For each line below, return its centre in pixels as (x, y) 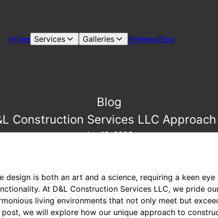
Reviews (143, 39)
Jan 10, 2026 (109, 134)
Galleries (98, 39)
